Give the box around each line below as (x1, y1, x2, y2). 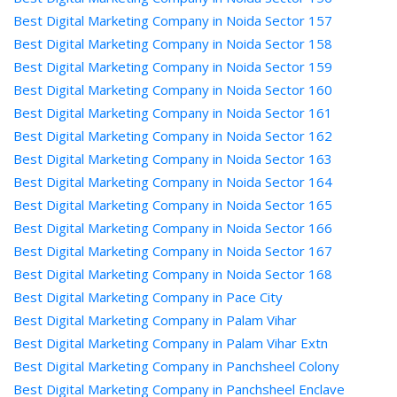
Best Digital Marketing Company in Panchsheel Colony (13, 357, 339, 375)
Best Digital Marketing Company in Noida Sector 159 (13, 58, 332, 75)
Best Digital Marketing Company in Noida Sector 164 (13, 173, 332, 191)
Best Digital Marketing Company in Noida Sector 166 (13, 219, 332, 237)
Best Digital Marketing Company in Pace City (13, 288, 283, 306)
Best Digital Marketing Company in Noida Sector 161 (13, 104, 332, 121)
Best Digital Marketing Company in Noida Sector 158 (13, 35, 332, 52)
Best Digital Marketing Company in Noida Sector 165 (13, 196, 332, 214)
